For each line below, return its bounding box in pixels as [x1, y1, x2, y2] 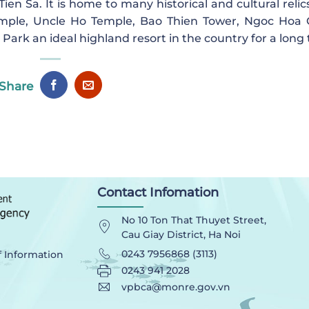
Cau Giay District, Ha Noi [121, 228, 241, 241]
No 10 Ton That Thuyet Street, [121, 214, 266, 227]
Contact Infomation [97, 185, 219, 201]
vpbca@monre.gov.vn [121, 281, 230, 294]
